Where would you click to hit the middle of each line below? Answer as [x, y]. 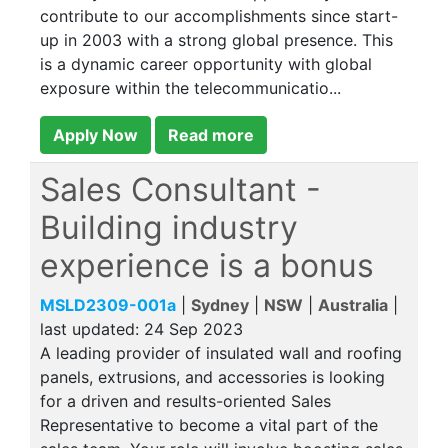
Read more [211, 135]
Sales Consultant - [180, 189]
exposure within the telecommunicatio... [190, 88]
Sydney [220, 305]
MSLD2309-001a [108, 305]
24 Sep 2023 [193, 329]
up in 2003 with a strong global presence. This [216, 40]
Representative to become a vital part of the [209, 425]
